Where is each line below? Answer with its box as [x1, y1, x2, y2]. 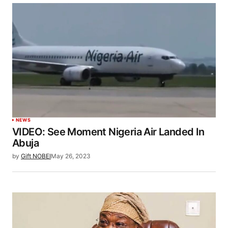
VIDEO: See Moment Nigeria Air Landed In [12, 125, 205, 138]
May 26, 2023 [51, 152, 91, 160]
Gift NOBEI [21, 152, 51, 160]
